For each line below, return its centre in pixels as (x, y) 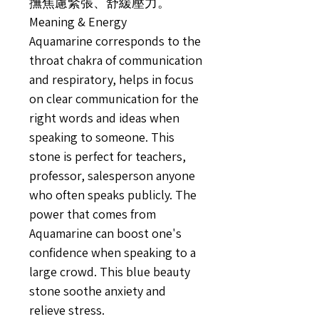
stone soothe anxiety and (98, 291)
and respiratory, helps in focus (111, 79)
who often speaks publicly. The (113, 195)
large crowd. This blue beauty (110, 272)
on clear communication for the (114, 99)
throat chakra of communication (116, 60)
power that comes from (93, 214)
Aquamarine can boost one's (105, 233)
